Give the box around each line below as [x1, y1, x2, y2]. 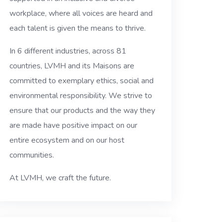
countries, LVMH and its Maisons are [9, 60, 135, 72]
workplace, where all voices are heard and [9, 8, 153, 19]
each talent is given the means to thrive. [9, 23, 146, 34]
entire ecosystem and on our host [9, 135, 125, 146]
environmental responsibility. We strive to [9, 90, 153, 102]
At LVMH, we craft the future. [9, 172, 111, 184]
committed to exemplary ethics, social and [9, 75, 154, 87]
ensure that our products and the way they [9, 105, 156, 116]
